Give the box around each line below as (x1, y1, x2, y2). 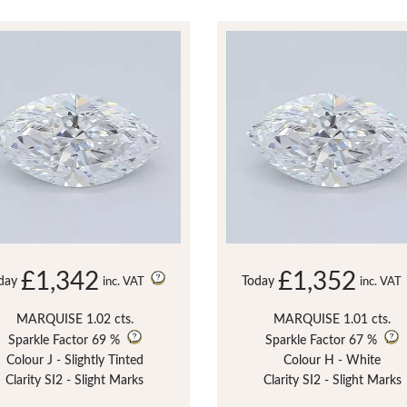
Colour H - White (283, 353, 382, 367)
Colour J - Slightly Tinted (5, 353, 144, 367)
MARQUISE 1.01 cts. (273, 313, 392, 326)
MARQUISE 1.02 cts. (15, 313, 134, 326)
